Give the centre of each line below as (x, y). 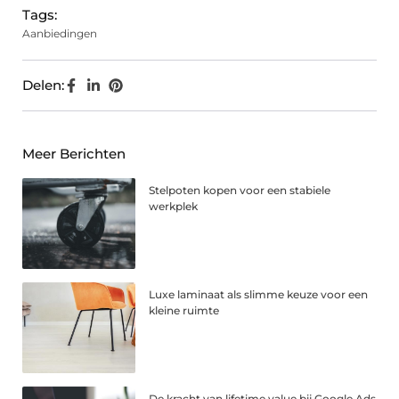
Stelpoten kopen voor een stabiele (240, 191)
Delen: (43, 85)
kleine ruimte (184, 311)
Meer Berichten (74, 154)
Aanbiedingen (60, 34)
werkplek (174, 207)
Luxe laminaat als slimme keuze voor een (259, 295)
